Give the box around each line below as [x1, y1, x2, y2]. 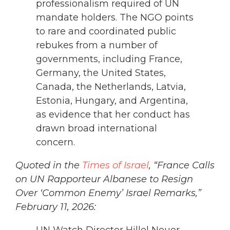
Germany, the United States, [36, 67, 166, 79]
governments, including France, [36, 53, 182, 65]
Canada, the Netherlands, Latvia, [36, 81, 186, 93]
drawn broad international [36, 123, 157, 135]
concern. [36, 137, 75, 148]
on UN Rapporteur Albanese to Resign [15, 174, 193, 185]
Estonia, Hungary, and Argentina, [36, 95, 188, 107]
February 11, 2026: [15, 201, 96, 213]
